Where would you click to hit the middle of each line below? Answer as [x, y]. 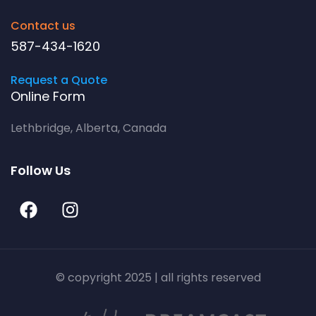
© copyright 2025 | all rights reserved [158, 278]
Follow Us [41, 171]
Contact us [43, 25]
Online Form [48, 96]
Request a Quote [59, 80]
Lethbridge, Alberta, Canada [89, 128]
